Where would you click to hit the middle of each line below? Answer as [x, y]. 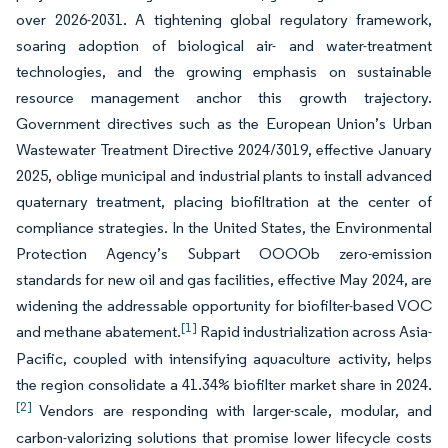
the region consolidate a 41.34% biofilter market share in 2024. [224, 384]
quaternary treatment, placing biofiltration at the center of [224, 201]
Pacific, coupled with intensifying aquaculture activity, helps [224, 358]
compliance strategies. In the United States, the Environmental [224, 227]
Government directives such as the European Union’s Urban [224, 123]
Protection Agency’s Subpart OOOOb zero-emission [224, 253]
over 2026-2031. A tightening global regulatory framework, [224, 19]
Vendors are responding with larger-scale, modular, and [232, 410]
